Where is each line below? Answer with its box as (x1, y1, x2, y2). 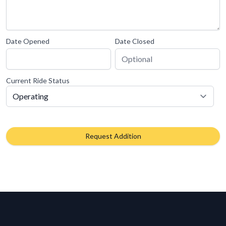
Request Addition (85, 132, 141, 141)
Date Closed (115, 37, 154, 46)
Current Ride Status (6, 76, 70, 85)
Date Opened (6, 37, 49, 46)
